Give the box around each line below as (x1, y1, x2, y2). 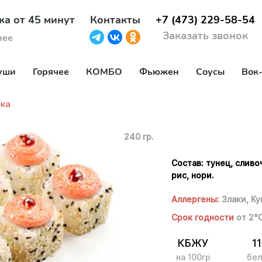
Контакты (89, 13, 140, 27)
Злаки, (222, 194, 249, 204)
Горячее (33, 65, 69, 78)
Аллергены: (171, 194, 220, 204)
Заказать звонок (162, 29, 248, 43)
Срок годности (171, 212, 237, 222)
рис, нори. (171, 170, 215, 180)
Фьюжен (139, 65, 179, 78)
